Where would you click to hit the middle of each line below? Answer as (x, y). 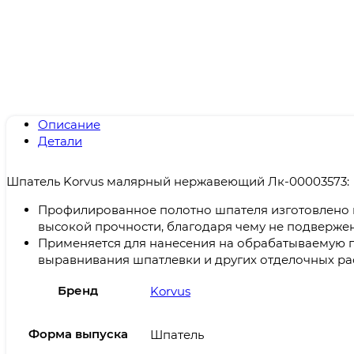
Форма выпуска (78, 334)
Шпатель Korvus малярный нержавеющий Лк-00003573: (178, 182)
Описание (69, 124)
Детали (60, 141)
